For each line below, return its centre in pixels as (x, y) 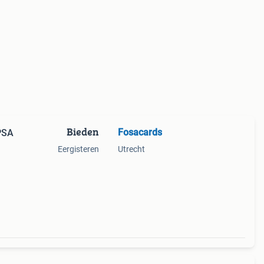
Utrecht (131, 149)
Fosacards (140, 132)
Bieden (82, 132)
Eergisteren (78, 149)
